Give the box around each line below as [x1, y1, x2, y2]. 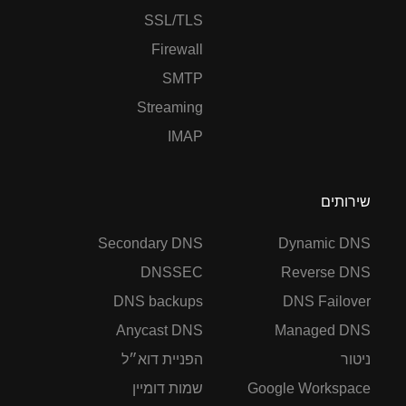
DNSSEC [140, 264, 203, 280]
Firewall [151, 41, 203, 57]
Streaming [137, 99, 203, 115]
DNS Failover [283, 293, 371, 309]
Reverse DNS [281, 264, 371, 280]
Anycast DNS [116, 322, 203, 338]
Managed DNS [275, 322, 371, 338]
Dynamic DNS [278, 235, 371, 251]
